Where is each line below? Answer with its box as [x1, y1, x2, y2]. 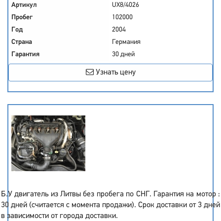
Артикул [11, 1, 37, 9]
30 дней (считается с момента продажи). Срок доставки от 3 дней [1, 201, 220, 209]
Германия [112, 38, 141, 46]
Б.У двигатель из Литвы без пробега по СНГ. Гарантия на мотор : [1, 190, 220, 198]
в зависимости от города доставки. [1, 212, 118, 220]
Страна [11, 38, 32, 46]
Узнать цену [93, 69, 136, 76]
